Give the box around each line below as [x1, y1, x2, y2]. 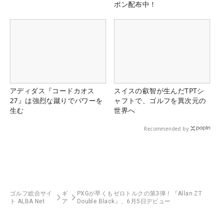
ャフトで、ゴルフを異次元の [114, 95, 206, 105]
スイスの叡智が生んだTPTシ [114, 85, 204, 95]
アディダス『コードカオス [10, 85, 95, 95]
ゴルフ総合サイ [10, 190, 53, 197]
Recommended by [144, 125, 189, 132]
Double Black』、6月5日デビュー [77, 197, 171, 205]
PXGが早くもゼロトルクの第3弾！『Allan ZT [77, 190, 202, 197]
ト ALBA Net [10, 197, 45, 205]
